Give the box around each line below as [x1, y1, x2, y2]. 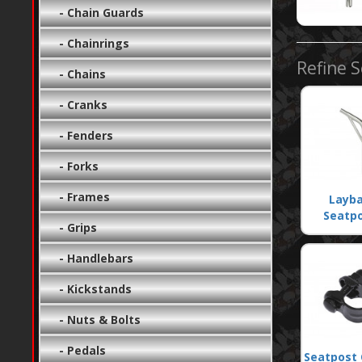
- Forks [49, 158, 99, 174]
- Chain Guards [49, 4, 145, 20]
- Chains [49, 65, 107, 82]
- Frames [49, 188, 111, 204]
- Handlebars [49, 250, 134, 266]
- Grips [49, 219, 98, 235]
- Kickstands [49, 280, 133, 297]
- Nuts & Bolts [49, 311, 141, 327]
